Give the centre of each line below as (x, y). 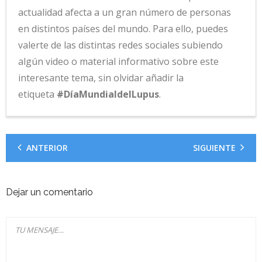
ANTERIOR (47, 147)
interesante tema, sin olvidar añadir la (101, 77)
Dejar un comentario (49, 192)
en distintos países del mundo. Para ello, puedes (123, 28)
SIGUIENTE (214, 147)
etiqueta (37, 94)
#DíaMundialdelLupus (108, 94)
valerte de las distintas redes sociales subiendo (120, 45)
